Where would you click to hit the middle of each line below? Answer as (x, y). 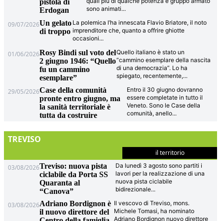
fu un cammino (65, 70)
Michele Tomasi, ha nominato (154, 211)
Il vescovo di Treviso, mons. (151, 203)
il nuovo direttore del (74, 212)
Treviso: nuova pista (74, 166)
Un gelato (56, 23)
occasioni (86, 38)
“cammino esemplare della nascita (164, 60)
